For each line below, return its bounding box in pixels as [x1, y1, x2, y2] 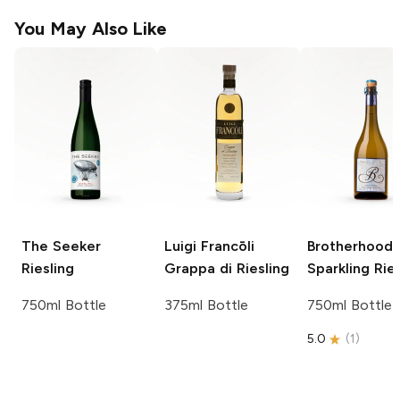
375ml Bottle [164, 296, 248, 313]
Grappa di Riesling [164, 259, 289, 277]
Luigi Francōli [164, 237, 254, 254]
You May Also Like [14, 18, 168, 40]
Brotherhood [307, 237, 393, 254]
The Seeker [21, 237, 101, 254]
